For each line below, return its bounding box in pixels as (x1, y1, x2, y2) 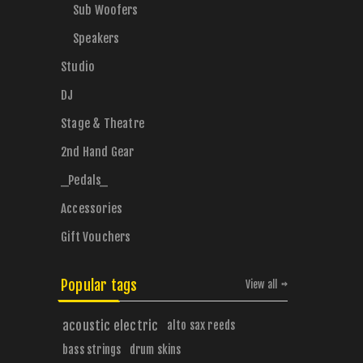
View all (245, 278, 278, 291)
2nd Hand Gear (61, 144, 135, 160)
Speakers (73, 31, 120, 46)
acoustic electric (62, 318, 159, 334)
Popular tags (61, 276, 138, 294)
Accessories (61, 201, 123, 216)
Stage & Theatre (61, 116, 144, 131)
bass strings (62, 342, 122, 357)
